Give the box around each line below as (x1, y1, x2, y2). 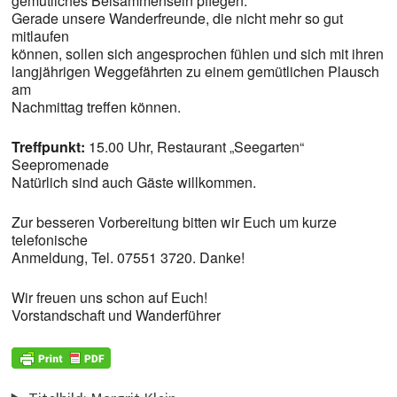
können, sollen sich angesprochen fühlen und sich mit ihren (11, 43, 384, 64)
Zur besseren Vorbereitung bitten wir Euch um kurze (11, 212, 337, 232)
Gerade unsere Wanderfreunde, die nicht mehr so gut (11, 8, 343, 28)
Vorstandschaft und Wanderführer (11, 305, 221, 325)
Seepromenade (11, 154, 109, 175)
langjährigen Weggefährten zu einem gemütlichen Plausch (11, 61, 379, 82)
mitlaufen (11, 26, 69, 46)
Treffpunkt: (11, 136, 85, 157)
